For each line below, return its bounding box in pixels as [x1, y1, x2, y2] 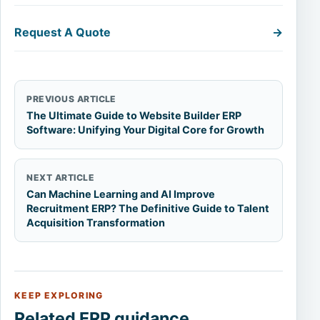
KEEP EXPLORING [14, 289, 104, 301]
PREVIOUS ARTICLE [26, 93, 116, 104]
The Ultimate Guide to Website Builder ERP [26, 109, 242, 121]
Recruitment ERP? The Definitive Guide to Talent [26, 201, 270, 214]
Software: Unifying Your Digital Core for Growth [26, 123, 265, 136]
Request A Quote [14, 24, 111, 39]
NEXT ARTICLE [26, 171, 95, 183]
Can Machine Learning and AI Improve [26, 187, 216, 200]
